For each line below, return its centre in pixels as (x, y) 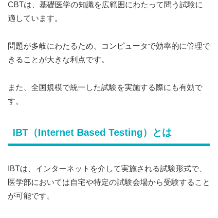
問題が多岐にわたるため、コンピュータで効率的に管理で (109, 46)
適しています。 (35, 18)
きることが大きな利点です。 (58, 59)
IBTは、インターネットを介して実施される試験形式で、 (107, 168)
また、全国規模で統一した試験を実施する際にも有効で (105, 87)
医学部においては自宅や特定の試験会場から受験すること (109, 182)
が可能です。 (31, 196)
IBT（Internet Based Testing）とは (92, 133)
